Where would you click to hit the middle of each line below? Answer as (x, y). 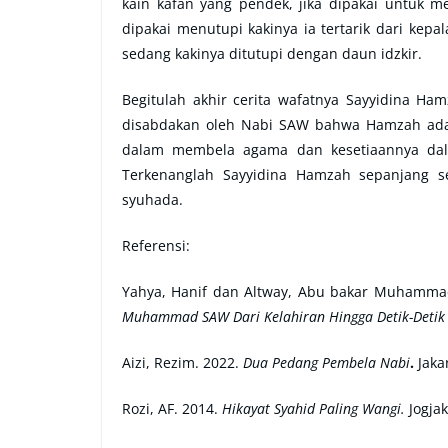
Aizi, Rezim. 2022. (182, 362)
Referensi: (156, 245)
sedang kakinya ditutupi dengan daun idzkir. (272, 53)
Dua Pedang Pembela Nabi (326, 362)
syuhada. (152, 199)
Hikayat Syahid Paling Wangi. (313, 408)
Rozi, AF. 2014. (170, 408)
